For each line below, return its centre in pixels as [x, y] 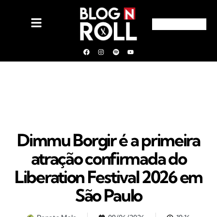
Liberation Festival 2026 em [108, 177]
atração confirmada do [108, 158]
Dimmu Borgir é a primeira [108, 140]
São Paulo [108, 195]
